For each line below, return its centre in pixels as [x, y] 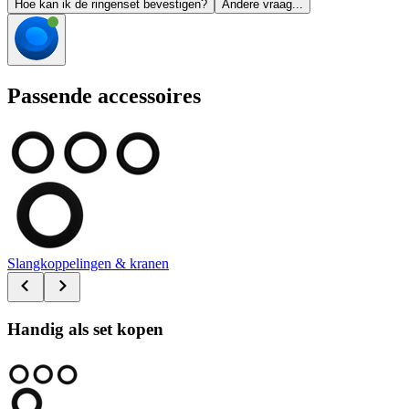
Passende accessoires [104, 96]
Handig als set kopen [85, 329]
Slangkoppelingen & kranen [88, 263]
